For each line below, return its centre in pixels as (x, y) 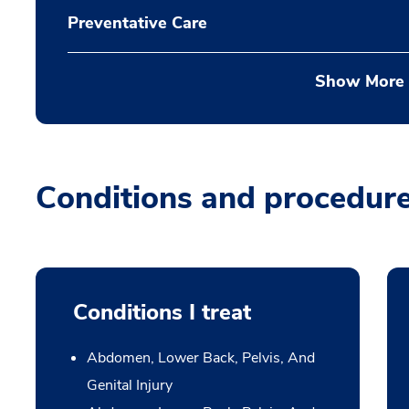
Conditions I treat (162, 312)
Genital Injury (129, 385)
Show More (359, 81)
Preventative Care (137, 23)
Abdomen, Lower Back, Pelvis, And (200, 358)
